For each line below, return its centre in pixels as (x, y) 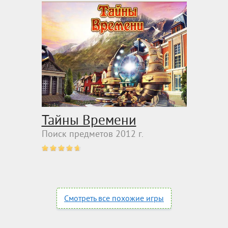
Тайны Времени (89, 121)
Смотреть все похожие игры (114, 199)
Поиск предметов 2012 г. (92, 134)
